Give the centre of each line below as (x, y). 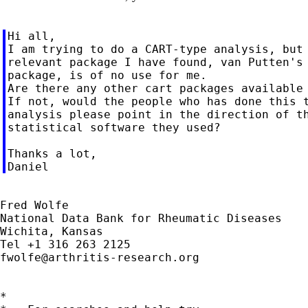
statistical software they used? (114, 127)
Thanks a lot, (52, 153)
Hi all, (31, 36)
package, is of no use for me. (107, 75)
